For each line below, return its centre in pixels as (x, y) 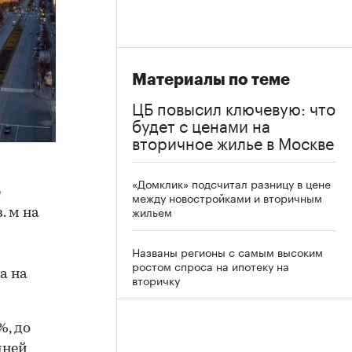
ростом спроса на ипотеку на (211, 266)
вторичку (156, 280)
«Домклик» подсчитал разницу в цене (231, 183)
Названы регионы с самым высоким (227, 251)
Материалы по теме (211, 80)
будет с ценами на (201, 124)
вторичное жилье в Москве (233, 141)
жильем (152, 211)
